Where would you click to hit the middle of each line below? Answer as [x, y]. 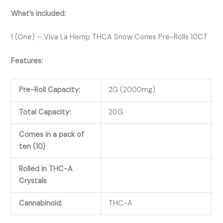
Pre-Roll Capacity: [51, 90]
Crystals [34, 181]
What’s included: [39, 13]
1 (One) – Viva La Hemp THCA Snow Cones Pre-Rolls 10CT [110, 37]
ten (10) [32, 146]
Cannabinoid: [41, 203]
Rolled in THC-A [46, 169]
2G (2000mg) [132, 90]
